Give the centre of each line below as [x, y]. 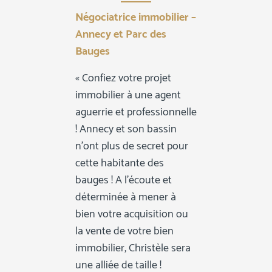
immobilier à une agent [128, 95]
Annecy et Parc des [121, 35]
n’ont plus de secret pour [131, 146]
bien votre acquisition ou [131, 214]
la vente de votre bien [124, 231]
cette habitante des [119, 163]
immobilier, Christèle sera [133, 248]
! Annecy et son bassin [126, 129]
